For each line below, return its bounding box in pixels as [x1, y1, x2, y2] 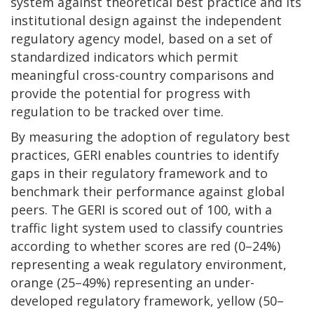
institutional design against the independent [11, 11, 282, 29]
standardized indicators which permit [11, 48, 238, 65]
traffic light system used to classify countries [11, 219, 283, 236]
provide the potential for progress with [11, 84, 250, 102]
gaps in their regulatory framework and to [11, 164, 268, 182]
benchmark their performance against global [11, 182, 285, 200]
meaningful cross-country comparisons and [11, 66, 274, 83]
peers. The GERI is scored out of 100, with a [11, 200, 272, 218]
